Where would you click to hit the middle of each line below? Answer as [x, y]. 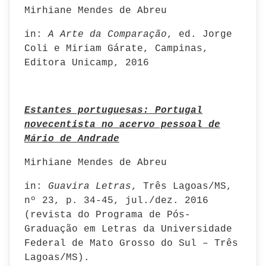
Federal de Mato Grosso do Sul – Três [131, 243]
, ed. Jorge [199, 34]
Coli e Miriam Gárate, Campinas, [116, 49]
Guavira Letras [87, 186]
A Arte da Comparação [104, 34]
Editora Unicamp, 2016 [87, 63]
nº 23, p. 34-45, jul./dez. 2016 [116, 201]
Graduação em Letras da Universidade [128, 229]
